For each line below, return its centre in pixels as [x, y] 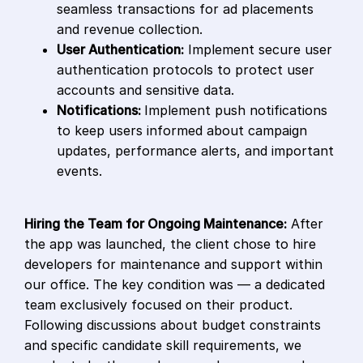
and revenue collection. [130, 30]
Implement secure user [258, 50]
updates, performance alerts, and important [195, 151]
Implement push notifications [236, 111]
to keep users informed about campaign [182, 131]
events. [79, 171]
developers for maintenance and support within [173, 265]
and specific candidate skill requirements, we [163, 346]
